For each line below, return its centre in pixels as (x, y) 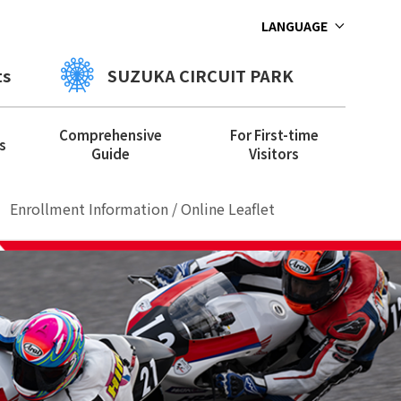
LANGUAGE (294, 26)
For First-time (274, 135)
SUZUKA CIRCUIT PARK (209, 75)
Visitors (274, 154)
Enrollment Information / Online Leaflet (142, 209)
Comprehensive (111, 135)
